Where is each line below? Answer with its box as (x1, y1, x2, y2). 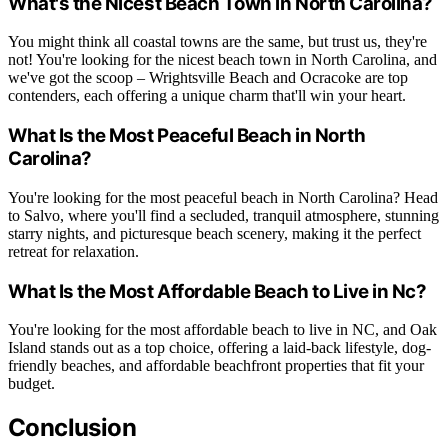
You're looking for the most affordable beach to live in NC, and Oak (8, 321, 437, 339)
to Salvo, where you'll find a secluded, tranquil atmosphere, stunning (8, 206, 439, 224)
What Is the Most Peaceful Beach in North (8, 124, 366, 148)
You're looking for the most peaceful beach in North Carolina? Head (8, 188, 438, 206)
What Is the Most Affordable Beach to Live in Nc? (8, 279, 427, 303)
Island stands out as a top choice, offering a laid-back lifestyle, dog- (8, 339, 431, 357)
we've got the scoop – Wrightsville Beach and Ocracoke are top (8, 69, 408, 87)
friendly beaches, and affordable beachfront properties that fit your (8, 357, 424, 375)
